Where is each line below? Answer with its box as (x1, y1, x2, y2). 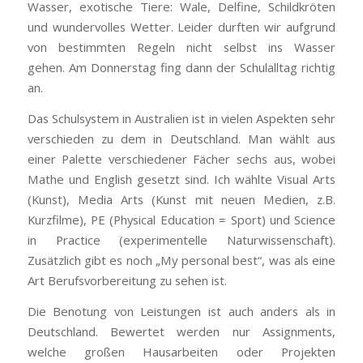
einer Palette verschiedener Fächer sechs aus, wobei (27, 150, 336, 167)
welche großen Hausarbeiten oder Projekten (27, 343, 336, 360)
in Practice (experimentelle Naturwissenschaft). (27, 231, 336, 248)
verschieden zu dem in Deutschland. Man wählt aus (27, 130, 336, 147)
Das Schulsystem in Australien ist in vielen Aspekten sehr (27, 109, 336, 126)
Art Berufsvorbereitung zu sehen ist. (27, 271, 227, 288)
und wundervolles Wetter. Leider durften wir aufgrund (27, 19, 336, 36)
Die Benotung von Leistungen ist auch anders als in (27, 302, 336, 319)
